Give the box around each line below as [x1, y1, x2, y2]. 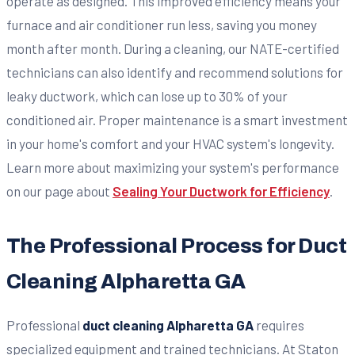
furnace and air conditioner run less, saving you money [6, 16, 317, 32]
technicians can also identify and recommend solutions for [6, 63, 343, 80]
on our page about [6, 182, 113, 199]
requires [254, 316, 304, 333]
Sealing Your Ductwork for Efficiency [113, 182, 330, 199]
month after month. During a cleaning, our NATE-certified [6, 40, 339, 56]
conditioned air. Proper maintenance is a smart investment [6, 111, 348, 128]
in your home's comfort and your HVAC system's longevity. [6, 135, 334, 151]
